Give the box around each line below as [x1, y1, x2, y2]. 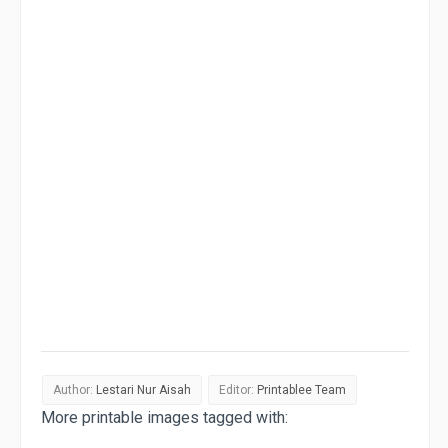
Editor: [219, 382, 257, 397]
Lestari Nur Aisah [96, 382, 191, 397]
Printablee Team [257, 382, 346, 397]
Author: [53, 382, 96, 397]
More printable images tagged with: [41, 407, 288, 427]
